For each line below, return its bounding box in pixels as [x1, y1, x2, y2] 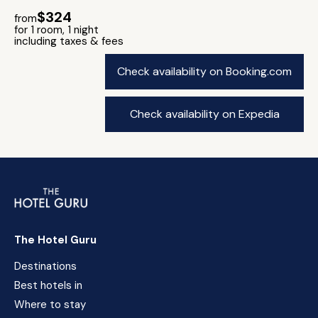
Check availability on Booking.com [117, 64, 292, 79]
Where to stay [14, 297, 86, 312]
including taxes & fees [14, 34, 124, 48]
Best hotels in [14, 278, 82, 292]
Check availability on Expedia [129, 106, 280, 121]
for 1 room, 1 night [14, 23, 99, 37]
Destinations [14, 259, 77, 273]
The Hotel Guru [14, 233, 97, 247]
